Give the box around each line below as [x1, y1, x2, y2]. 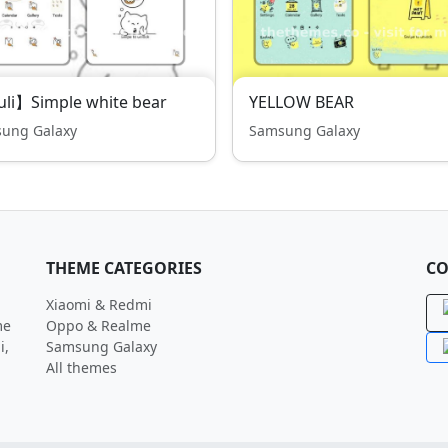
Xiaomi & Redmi [46, 295, 152, 314]
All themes [46, 358, 117, 377]
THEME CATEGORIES [46, 257, 202, 279]
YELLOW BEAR [249, 91, 354, 113]
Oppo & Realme [46, 316, 151, 335]
